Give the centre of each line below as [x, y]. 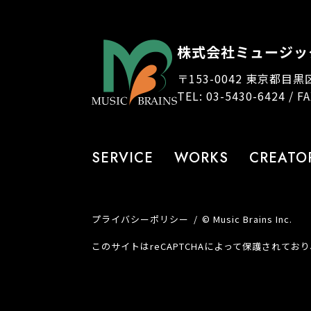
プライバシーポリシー [140, 219]
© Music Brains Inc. [247, 219]
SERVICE [123, 158]
